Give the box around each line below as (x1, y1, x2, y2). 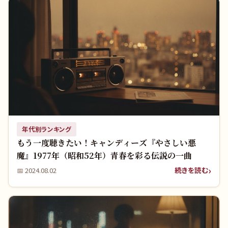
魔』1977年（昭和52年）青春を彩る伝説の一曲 (17, 150, 192, 162)
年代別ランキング (22, 124, 71, 134)
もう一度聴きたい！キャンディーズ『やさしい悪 (17, 137, 196, 149)
